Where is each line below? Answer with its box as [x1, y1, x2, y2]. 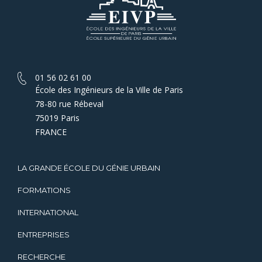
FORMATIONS [18, 185, 71, 195]
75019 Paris [35, 112, 80, 123]
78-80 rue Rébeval [35, 98, 104, 109]
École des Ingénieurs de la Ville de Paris [35, 84, 183, 95]
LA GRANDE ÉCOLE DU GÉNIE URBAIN [18, 163, 160, 173]
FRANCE [35, 126, 67, 137]
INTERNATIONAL [18, 207, 78, 217]
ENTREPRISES [18, 229, 70, 239]
